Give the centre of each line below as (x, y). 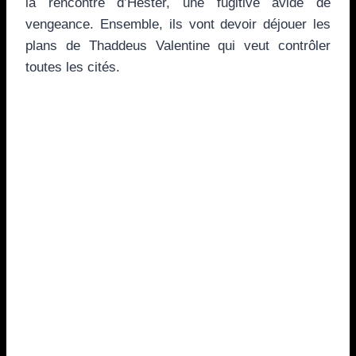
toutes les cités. (73, 67)
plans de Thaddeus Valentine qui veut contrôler (178, 45)
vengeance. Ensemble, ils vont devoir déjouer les (178, 24)
